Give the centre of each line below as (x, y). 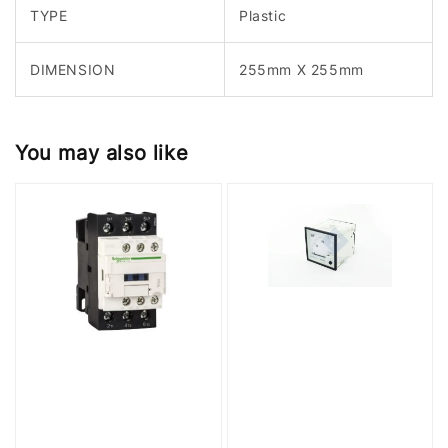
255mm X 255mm (301, 69)
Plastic (263, 15)
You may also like (102, 153)
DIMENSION (73, 69)
